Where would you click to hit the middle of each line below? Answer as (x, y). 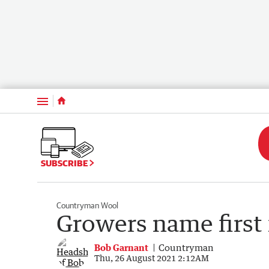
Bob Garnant (121, 247)
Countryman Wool (87, 205)
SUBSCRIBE (65, 163)
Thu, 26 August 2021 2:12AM (152, 258)
